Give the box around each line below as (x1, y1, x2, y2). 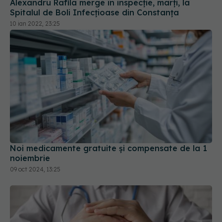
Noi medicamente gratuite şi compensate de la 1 (10, 135, 207, 146)
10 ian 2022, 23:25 (10, 11, 60, 19)
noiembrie (10, 145, 50, 156)
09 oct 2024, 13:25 (10, 158, 60, 166)
